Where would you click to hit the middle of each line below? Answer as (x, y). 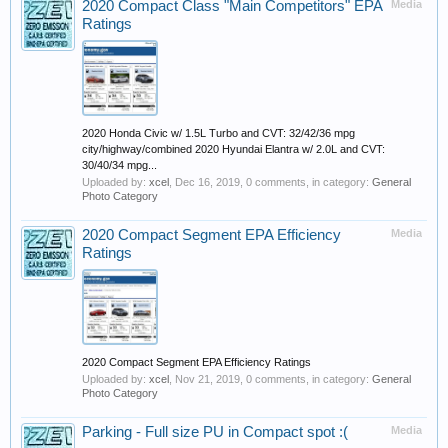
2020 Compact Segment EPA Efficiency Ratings (196, 362)
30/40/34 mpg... (119, 165)
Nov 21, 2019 (207, 379)
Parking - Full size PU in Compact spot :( (215, 432)
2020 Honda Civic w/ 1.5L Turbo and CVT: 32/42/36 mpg (218, 133)
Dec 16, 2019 (207, 182)
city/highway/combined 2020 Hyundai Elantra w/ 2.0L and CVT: (233, 149)
